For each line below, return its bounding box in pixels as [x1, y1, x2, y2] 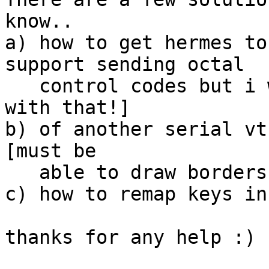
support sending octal [5, 53, 244, 76]
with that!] [5, 97, 130, 119]
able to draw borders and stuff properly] [5, 162, 39, 184]
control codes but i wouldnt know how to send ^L [5, 75, 39, 97]
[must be [5, 140, 96, 162]
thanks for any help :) [5, 226, 256, 249]
